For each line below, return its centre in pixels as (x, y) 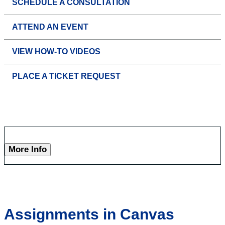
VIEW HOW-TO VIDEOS (56, 51)
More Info (28, 149)
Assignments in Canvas (89, 214)
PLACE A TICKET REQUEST (66, 76)
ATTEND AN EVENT (50, 27)
